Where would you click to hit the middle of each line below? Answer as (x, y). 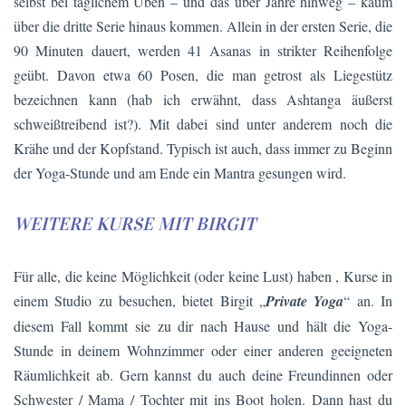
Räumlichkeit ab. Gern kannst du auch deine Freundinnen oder (203, 374)
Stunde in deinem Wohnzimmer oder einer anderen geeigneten (203, 350)
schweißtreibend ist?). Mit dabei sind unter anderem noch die (203, 123)
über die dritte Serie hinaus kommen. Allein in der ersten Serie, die (203, 25)
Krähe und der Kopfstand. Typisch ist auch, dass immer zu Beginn (203, 148)
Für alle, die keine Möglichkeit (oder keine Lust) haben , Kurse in (203, 275)
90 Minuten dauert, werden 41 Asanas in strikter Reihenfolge (203, 50)
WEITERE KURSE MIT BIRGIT (135, 224)
